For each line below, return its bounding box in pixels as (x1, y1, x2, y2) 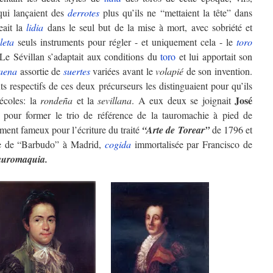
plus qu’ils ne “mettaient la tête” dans (99, 6, 253, 19)
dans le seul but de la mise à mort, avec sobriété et (43, 21, 253, 34)
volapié (155, 65, 184, 77)
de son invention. (183, 65, 253, 77)
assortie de (17, 65, 63, 77)
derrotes (68, 6, 100, 19)
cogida (104, 138, 131, 151)
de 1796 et (211, 123, 253, 136)
